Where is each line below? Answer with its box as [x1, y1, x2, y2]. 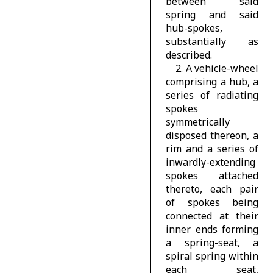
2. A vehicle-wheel [175, 61, 258, 75]
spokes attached [166, 168, 258, 182]
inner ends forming [166, 222, 258, 236]
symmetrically [166, 115, 230, 129]
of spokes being [166, 195, 258, 209]
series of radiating [166, 88, 258, 102]
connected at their [166, 208, 258, 222]
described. [166, 48, 213, 62]
